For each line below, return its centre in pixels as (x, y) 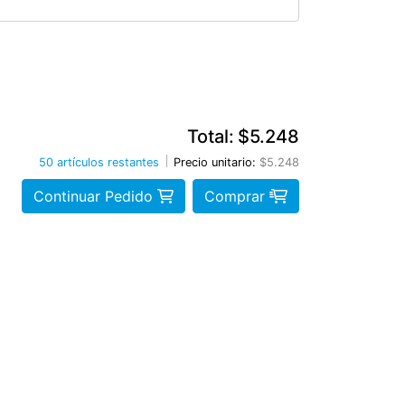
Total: (211, 136)
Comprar (237, 196)
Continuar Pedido (95, 196)
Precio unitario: (215, 162)
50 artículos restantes (99, 162)
